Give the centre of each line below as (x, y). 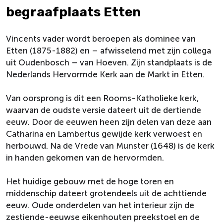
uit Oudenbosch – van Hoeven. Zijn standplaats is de (109, 62)
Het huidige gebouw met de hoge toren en (90, 181)
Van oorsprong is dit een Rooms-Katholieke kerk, (102, 98)
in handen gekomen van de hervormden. (85, 158)
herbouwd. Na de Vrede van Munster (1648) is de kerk (110, 146)
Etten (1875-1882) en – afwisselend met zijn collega (109, 51)
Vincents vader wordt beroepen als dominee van (101, 39)
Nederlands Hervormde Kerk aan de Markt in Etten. (106, 74)
